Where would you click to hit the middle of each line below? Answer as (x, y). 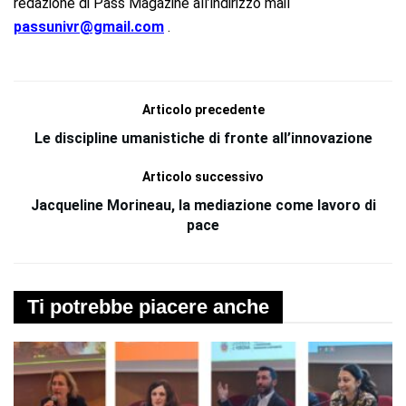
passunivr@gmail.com (89, 26)
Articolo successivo (203, 176)
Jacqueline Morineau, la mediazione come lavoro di (203, 205)
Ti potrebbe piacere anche (148, 306)
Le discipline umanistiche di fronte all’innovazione (203, 138)
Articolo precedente (203, 109)
